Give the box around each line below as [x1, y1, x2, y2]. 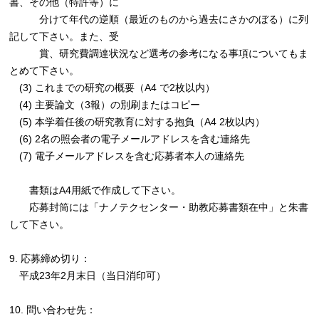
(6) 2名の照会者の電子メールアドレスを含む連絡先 [9, 134, 251, 145]
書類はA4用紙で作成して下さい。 [9, 185, 182, 196]
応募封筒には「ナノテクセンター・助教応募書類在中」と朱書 [9, 202, 309, 213]
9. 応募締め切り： [9, 253, 91, 264]
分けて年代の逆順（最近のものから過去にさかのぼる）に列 [9, 14, 309, 25]
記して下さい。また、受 [9, 31, 120, 42]
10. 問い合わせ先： [9, 305, 97, 315]
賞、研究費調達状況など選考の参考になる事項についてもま [9, 48, 309, 59]
